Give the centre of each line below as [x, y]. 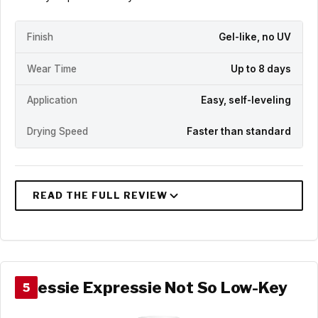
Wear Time [52, 68]
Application [52, 100]
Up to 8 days [261, 68]
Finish [40, 37]
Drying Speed [57, 132]
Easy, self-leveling [246, 100]
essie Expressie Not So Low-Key [163, 287]
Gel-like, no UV [255, 37]
